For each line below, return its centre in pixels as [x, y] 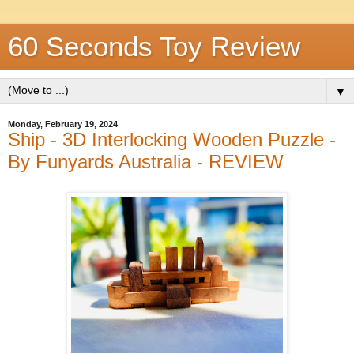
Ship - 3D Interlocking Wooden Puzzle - [172, 139]
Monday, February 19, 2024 [63, 124]
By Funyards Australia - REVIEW [146, 162]
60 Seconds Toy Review [154, 47]
